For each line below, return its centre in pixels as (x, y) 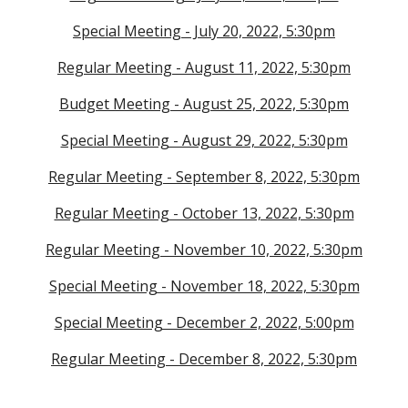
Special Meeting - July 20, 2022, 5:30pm (204, 31)
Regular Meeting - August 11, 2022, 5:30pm (204, 67)
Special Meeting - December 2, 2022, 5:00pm (204, 322)
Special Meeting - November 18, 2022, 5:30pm (204, 286)
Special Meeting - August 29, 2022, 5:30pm (204, 140)
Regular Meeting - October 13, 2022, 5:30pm (204, 213)
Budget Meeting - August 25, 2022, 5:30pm (204, 104)
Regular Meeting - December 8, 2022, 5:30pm (204, 359)
